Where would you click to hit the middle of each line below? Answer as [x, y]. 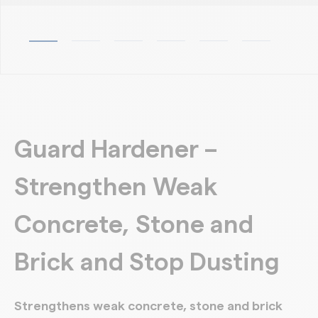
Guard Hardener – [116, 150]
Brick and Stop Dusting [147, 263]
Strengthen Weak [116, 187]
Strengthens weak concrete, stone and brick [148, 306]
